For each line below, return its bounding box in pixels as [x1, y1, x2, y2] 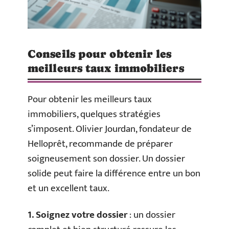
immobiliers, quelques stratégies [28, 106, 161, 123]
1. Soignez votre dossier [28, 207, 127, 223]
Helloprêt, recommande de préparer [28, 136, 173, 152]
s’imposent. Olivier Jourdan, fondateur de [28, 121, 192, 138]
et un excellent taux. [28, 180, 109, 197]
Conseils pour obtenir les [28, 48, 172, 61]
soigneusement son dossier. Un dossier [28, 151, 185, 167]
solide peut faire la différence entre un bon [28, 166, 200, 182]
